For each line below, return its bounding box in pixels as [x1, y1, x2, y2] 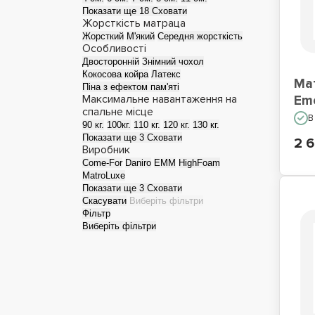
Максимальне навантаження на [82, 92, 237, 106]
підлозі [153, 39, 201, 56]
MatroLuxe [82, 170, 125, 181]
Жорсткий [82, 31, 124, 41]
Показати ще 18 [82, 6, 152, 16]
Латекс [151, 69, 181, 79]
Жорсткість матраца [82, 16, 186, 30]
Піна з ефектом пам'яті [82, 82, 179, 92]
